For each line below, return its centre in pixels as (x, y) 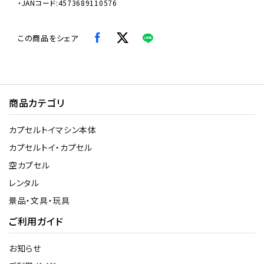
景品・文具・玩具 (39, 200)
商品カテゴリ (37, 102)
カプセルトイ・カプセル (51, 147)
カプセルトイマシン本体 (53, 129)
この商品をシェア (48, 38)
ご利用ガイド (36, 221)
